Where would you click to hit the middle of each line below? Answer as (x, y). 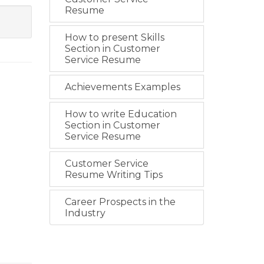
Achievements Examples (122, 87)
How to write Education (121, 114)
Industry (85, 213)
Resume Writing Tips (113, 175)
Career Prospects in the (120, 202)
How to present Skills (114, 37)
